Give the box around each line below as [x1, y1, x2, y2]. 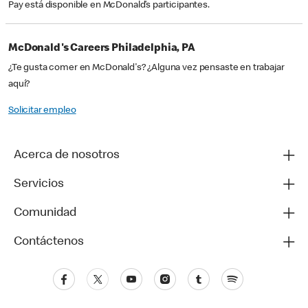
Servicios [14, 178, 64, 191]
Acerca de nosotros [14, 149, 120, 162]
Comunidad [14, 207, 76, 220]
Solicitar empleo [8, 106, 76, 116]
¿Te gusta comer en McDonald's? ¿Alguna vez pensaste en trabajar [8, 63, 285, 74]
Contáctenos [14, 236, 84, 249]
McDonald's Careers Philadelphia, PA [8, 43, 195, 55]
